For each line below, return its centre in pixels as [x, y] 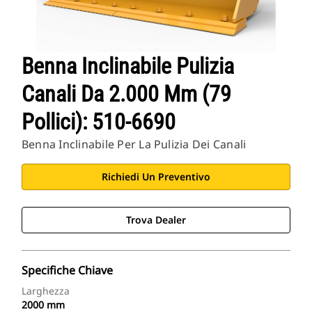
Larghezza [46, 291]
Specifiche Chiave [67, 271]
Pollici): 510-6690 [99, 122]
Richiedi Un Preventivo [156, 177]
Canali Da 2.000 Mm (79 [126, 94]
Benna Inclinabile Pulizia [128, 67]
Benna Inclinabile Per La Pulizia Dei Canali [134, 145]
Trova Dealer [156, 220]
